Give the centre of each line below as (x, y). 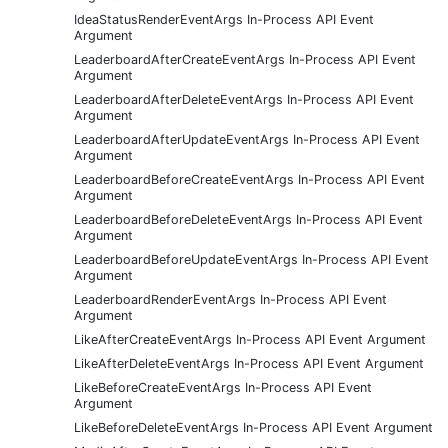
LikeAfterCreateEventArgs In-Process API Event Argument (250, 339)
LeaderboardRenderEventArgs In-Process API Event (230, 299)
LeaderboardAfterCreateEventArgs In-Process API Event (245, 59)
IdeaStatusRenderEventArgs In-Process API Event (224, 19)
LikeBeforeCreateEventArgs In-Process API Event (223, 387)
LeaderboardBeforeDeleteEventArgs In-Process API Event (248, 219)
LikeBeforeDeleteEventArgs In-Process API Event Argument (253, 427)
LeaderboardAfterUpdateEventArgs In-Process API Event (247, 139)
